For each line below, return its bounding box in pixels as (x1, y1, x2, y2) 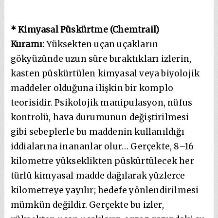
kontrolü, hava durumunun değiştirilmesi (10, 111, 189, 123)
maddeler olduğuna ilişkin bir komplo (10, 82, 174, 93)
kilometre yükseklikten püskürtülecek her (10, 155, 194, 166)
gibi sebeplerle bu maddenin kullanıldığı (10, 126, 184, 137)
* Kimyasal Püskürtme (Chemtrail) (10, 24, 160, 35)
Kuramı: (10, 38, 47, 50)
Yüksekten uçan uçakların (46, 38, 159, 50)
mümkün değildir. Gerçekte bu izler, (10, 199, 164, 210)
